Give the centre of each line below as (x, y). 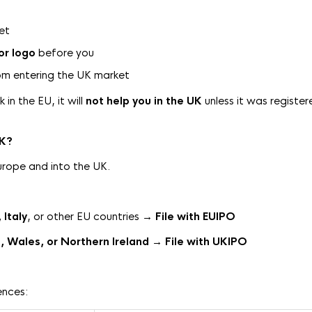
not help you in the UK (144, 101)
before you (65, 53)
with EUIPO (206, 216)
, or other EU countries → (91, 216)
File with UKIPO (206, 241)
